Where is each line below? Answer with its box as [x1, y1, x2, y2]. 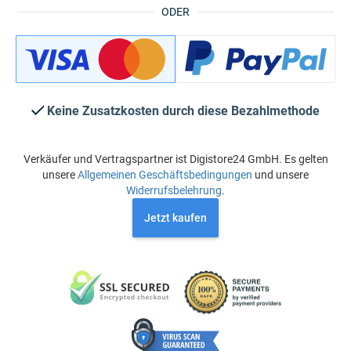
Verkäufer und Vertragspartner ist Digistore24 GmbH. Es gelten [23, 153, 328, 165]
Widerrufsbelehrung [126, 184, 222, 197]
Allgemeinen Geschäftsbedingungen [78, 168, 252, 181]
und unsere [252, 168, 309, 181]
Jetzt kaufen [144, 212, 207, 224]
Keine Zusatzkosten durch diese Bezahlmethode [47, 103, 320, 118]
